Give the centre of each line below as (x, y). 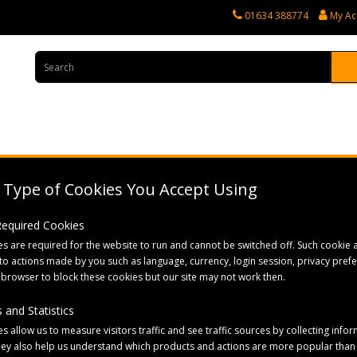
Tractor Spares (78, 175)
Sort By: (139, 311)
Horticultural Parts (174, 175)
